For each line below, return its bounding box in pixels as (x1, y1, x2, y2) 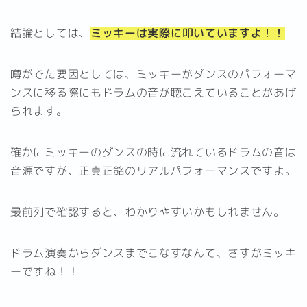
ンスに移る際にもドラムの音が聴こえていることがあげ (10, 84, 297, 100)
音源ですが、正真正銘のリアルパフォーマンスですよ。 (10, 162, 297, 178)
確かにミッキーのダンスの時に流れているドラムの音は (10, 144, 297, 160)
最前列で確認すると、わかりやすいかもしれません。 (10, 204, 285, 219)
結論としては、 (10, 25, 90, 40)
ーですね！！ (10, 263, 79, 279)
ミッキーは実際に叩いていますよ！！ (90, 25, 285, 40)
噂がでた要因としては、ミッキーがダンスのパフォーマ (10, 66, 297, 82)
